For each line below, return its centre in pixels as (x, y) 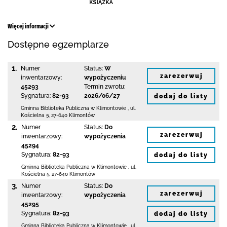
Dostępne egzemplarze (58, 44)
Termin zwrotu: (104, 87)
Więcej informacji (29, 26)
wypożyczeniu (105, 78)
